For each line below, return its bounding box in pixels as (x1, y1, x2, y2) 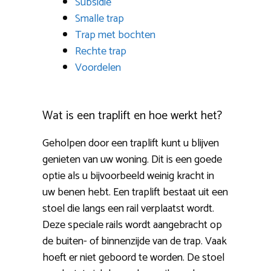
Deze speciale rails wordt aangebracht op (42, 216, 222, 235)
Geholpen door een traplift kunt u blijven (42, 134, 219, 153)
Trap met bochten (75, 26, 155, 45)
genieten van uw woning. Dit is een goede (42, 151, 222, 169)
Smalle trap (75, 10, 124, 28)
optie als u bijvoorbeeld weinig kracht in (42, 167, 214, 186)
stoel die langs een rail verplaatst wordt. (42, 200, 214, 218)
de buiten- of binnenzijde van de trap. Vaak (42, 232, 227, 251)
